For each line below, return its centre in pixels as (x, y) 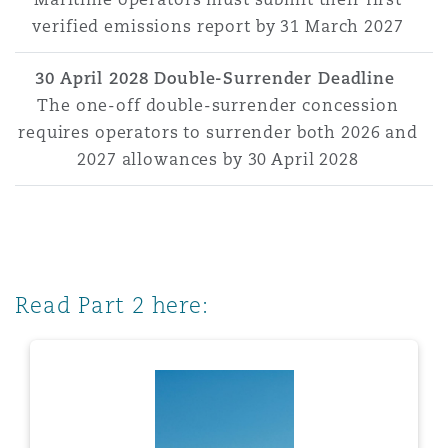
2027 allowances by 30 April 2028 (218, 159)
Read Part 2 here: (112, 305)
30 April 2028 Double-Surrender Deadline (218, 78)
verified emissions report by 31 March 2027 (218, 26)
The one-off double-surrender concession (218, 105)
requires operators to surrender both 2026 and (218, 132)
